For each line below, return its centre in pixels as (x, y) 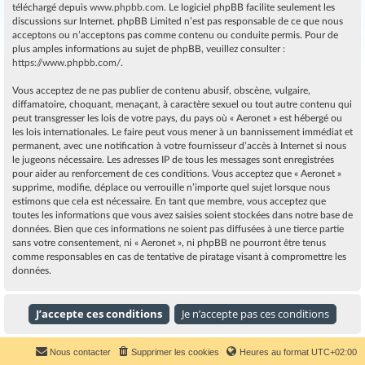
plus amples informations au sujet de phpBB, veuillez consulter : (149, 49)
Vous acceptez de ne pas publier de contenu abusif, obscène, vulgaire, (161, 90)
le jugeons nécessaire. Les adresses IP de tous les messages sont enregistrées (173, 160)
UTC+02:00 (334, 352)
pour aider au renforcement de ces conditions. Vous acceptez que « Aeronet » (177, 174)
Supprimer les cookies (175, 352)
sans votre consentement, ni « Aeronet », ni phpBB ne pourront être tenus (169, 243)
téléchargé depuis (51, 7)
